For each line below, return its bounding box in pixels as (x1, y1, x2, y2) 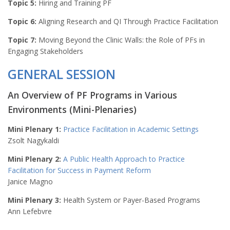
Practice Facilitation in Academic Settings (63, 124, 199, 134)
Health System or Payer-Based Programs (61, 195, 200, 205)
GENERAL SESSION (8, 65, 116, 83)
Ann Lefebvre (8, 206, 52, 216)
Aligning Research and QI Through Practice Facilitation (36, 16, 218, 26)
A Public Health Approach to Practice (63, 154, 185, 164)
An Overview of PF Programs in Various (8, 88, 177, 101)
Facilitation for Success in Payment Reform (8, 165, 151, 175)
